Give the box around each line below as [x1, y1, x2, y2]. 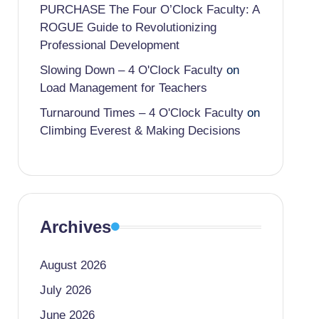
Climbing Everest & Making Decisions [39, 124, 241, 137]
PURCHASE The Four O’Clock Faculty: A [39, 3, 259, 16]
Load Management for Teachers [39, 81, 207, 95]
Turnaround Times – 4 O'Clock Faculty [39, 106, 244, 120]
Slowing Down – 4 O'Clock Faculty [39, 63, 223, 77]
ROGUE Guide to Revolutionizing [39, 21, 216, 34]
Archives [39, 217, 111, 236]
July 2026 [39, 283, 91, 297]
